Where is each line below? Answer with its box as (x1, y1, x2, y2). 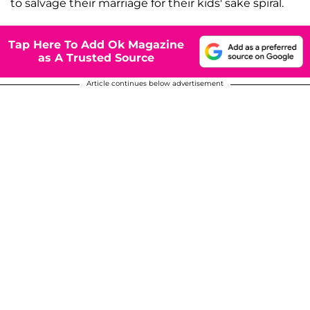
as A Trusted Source (38, 51, 154, 65)
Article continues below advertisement (86, 78, 224, 88)
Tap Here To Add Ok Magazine (8, 38, 184, 52)
